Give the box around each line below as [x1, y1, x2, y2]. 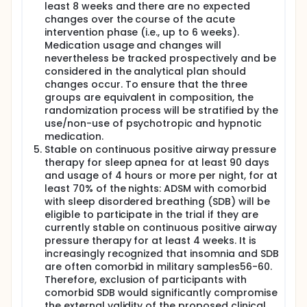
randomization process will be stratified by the [45, 103, 278, 117]
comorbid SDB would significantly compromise [45, 286, 278, 299]
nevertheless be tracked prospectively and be [45, 51, 276, 65]
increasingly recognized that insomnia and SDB [45, 247, 279, 260]
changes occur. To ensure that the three [45, 77, 247, 91]
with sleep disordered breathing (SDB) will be [45, 195, 270, 208]
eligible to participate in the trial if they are [45, 208, 258, 221]
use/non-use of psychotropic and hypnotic [45, 116, 262, 130]
